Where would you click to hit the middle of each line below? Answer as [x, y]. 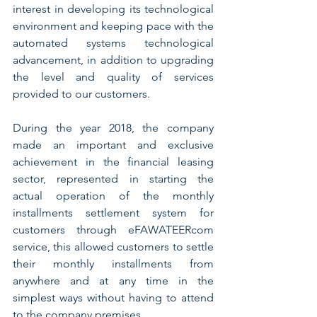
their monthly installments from [113, 264]
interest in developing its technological [113, 9]
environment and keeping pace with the [113, 26]
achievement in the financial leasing [113, 162]
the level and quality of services [113, 77]
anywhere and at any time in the [113, 281]
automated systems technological [113, 43]
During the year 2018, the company [113, 128]
